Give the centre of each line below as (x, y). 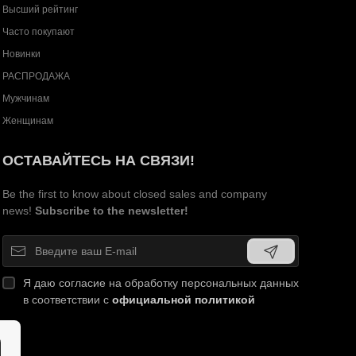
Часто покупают (38, 32)
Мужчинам (25, 99)
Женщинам (27, 121)
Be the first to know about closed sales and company (134, 194)
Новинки (21, 54)
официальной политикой (183, 300)
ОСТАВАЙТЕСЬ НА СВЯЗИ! (98, 161)
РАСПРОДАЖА (36, 77)
